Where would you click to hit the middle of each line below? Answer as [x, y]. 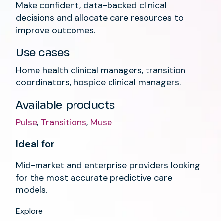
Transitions [64, 122]
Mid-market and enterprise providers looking [108, 165]
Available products [67, 104]
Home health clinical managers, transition [101, 70]
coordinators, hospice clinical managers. [98, 82]
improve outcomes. [55, 30]
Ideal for [35, 143]
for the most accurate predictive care [94, 177]
